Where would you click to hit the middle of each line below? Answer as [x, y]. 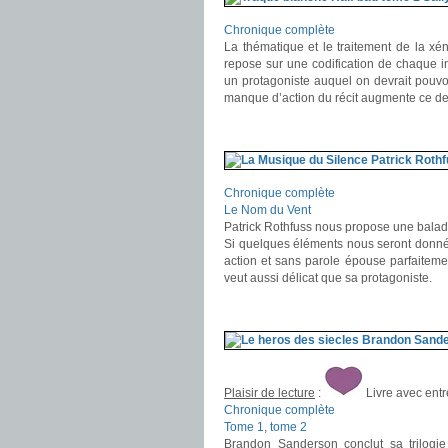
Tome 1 [244, 427]
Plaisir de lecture [269, 393]
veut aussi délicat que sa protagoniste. [328, 278]
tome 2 [288, 427]
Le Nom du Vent [267, 210]
